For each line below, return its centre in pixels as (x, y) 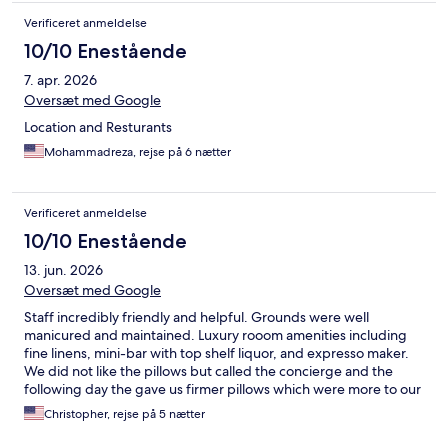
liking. (42, 406)
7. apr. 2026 (60, 79)
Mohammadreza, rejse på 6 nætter (137, 151)
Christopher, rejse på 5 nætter (124, 413)
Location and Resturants (98, 126)
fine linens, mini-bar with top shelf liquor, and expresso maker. (216, 352)
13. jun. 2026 (63, 269)
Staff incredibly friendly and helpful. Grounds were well (196, 316)
